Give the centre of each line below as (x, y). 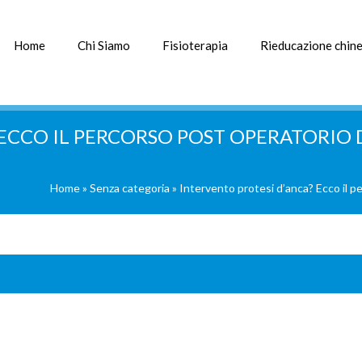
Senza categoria (130, 188)
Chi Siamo (104, 45)
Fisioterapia (195, 45)
